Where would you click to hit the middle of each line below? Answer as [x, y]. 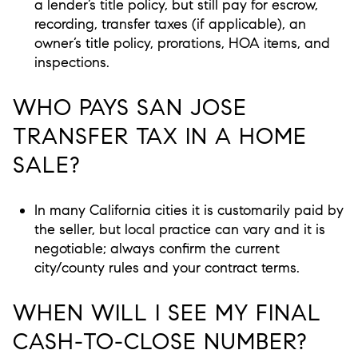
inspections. [72, 62]
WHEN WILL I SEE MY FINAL [167, 312]
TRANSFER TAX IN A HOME [160, 136]
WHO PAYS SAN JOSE [130, 107]
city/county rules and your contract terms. [167, 268]
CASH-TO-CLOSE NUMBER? [160, 341]
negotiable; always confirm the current [157, 249]
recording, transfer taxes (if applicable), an [170, 24]
